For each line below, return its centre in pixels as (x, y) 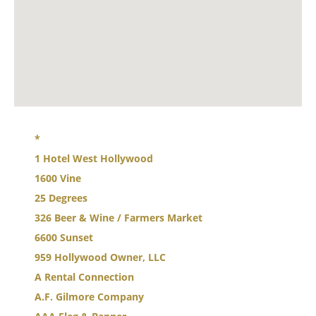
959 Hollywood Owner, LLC (100, 257)
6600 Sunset (64, 237)
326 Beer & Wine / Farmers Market (119, 218)
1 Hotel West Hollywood (94, 158)
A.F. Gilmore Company (89, 297)
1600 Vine (58, 178)
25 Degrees (61, 198)
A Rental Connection (84, 277)
